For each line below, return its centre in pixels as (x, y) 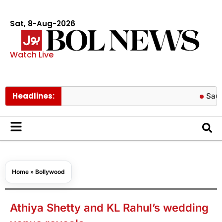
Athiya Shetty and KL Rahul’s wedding (109, 207)
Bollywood (50, 171)
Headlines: (33, 96)
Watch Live (32, 55)
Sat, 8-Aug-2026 (43, 24)
